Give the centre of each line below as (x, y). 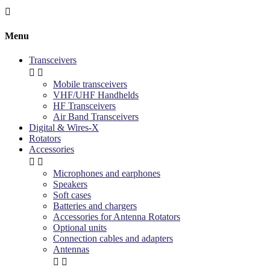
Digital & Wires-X (64, 127)
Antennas (71, 249)
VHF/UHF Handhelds (96, 95)
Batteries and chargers (95, 206)
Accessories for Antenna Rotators (117, 216)
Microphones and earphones (107, 173)
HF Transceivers (84, 105)
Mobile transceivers (90, 84)
